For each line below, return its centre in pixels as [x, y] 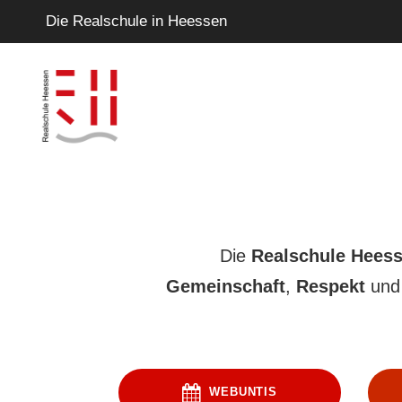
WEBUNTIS [243, 392]
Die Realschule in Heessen [136, 21]
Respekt [330, 286]
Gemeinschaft [225, 286]
